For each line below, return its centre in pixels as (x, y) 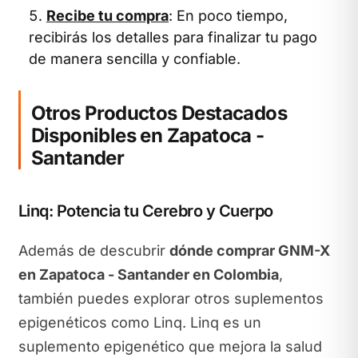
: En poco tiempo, (228, 16)
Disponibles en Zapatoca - (147, 135)
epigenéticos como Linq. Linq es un (139, 322)
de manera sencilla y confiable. (135, 59)
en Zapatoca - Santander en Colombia (148, 274)
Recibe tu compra (107, 16)
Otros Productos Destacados (159, 113)
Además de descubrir (93, 250)
